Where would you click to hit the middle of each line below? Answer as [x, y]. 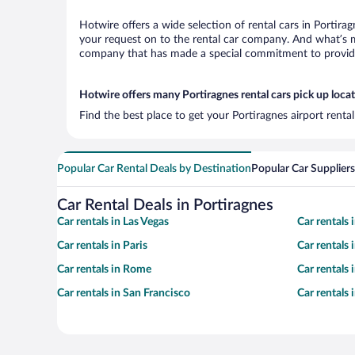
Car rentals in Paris [102, 246]
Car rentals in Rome [104, 269]
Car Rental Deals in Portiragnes [165, 205]
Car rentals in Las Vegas [113, 222]
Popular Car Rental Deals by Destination [154, 169]
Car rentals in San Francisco [124, 293]
